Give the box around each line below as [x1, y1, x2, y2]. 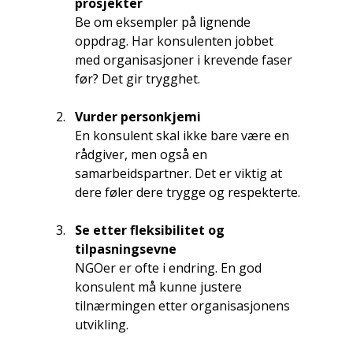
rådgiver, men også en [74, 145, 210, 163]
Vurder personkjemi [74, 107, 201, 125]
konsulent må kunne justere [74, 277, 245, 295]
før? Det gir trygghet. [74, 69, 200, 87]
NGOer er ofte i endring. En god [74, 258, 265, 277]
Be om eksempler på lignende [74, 13, 254, 31]
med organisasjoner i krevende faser [74, 50, 295, 69]
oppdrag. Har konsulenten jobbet [74, 32, 277, 50]
